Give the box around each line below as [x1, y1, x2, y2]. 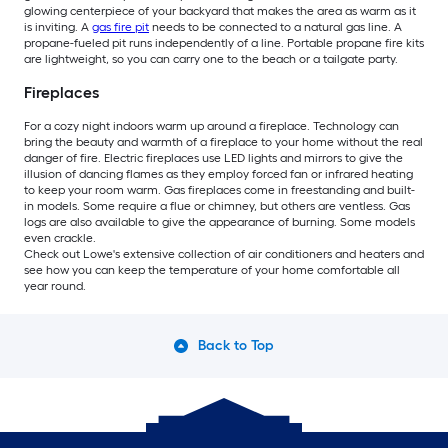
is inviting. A [24, 19, 92, 34]
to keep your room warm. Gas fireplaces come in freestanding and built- [24, 182, 415, 197]
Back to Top [197, 336, 275, 354]
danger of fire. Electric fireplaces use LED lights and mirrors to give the [24, 150, 403, 165]
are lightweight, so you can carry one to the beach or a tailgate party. [24, 51, 398, 66]
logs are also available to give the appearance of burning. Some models [24, 214, 415, 229]
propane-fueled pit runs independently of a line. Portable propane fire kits [24, 35, 424, 50]
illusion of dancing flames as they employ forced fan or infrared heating [24, 166, 413, 181]
